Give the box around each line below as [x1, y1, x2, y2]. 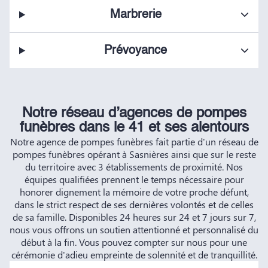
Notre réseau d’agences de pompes [22, 106, 246, 121]
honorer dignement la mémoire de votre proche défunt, [19, 185, 249, 199]
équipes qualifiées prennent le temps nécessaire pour [24, 173, 244, 186]
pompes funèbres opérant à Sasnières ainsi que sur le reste [12, 148, 256, 161]
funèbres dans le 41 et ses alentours [19, 121, 249, 136]
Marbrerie [109, 8, 162, 21]
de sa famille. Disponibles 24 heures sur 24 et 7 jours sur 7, [12, 211, 256, 224]
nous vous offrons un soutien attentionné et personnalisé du [10, 223, 258, 236]
